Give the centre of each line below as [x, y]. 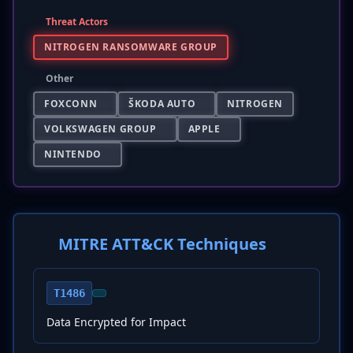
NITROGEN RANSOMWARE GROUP [131, 47]
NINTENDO [73, 154]
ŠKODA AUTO [162, 104]
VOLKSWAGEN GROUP [100, 129]
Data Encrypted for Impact [116, 322]
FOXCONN [71, 104]
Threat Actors [77, 22]
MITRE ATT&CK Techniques [162, 244]
